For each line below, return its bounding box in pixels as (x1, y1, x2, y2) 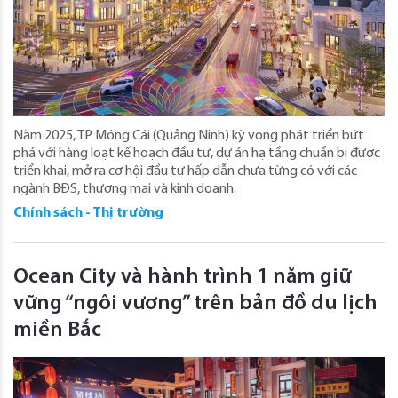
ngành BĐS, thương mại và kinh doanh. (13, 181, 236, 196)
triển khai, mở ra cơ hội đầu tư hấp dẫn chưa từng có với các (13, 163, 357, 179)
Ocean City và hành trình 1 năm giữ (13, 266, 351, 288)
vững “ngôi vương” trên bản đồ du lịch (13, 292, 378, 314)
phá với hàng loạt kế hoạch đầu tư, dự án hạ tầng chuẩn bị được (13, 146, 380, 161)
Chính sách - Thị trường (13, 205, 163, 220)
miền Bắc (13, 319, 101, 341)
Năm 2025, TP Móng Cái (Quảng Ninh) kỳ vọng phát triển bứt (13, 128, 364, 143)
